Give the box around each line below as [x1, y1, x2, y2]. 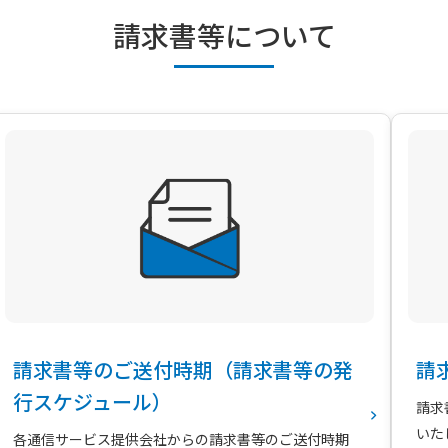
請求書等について [112, 14, 336, 55]
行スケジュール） [12, 386, 172, 416]
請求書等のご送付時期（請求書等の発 [12, 354, 353, 384]
